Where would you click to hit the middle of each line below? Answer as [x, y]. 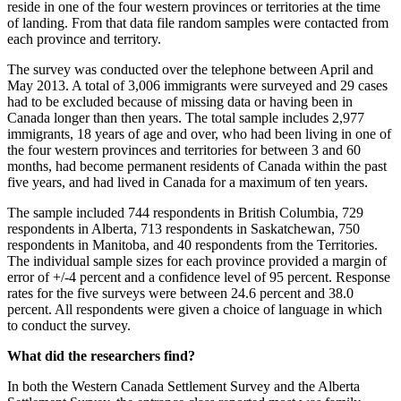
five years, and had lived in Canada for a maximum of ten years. [188, 182]
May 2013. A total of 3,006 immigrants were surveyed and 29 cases [197, 85]
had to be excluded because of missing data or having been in [180, 101]
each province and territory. [84, 38]
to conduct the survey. [69, 325]
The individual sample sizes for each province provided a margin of [197, 260]
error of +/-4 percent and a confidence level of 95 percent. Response [199, 277]
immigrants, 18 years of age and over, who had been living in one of [199, 133]
